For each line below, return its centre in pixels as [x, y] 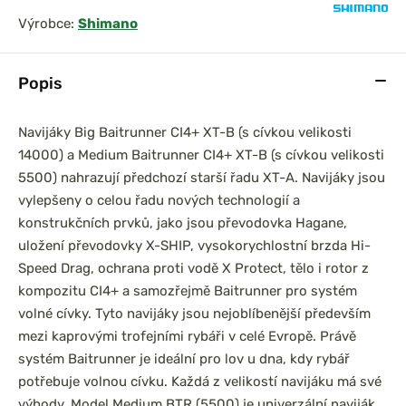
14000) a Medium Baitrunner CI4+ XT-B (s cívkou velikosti [201, 155]
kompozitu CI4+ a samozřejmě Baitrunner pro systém [188, 291]
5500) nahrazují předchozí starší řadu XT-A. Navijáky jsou [202, 178]
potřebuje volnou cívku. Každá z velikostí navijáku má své [200, 382]
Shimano [108, 24]
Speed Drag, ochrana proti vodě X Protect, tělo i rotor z [193, 268]
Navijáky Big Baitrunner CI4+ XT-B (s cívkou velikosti [185, 132]
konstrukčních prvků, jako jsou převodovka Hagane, [183, 223]
